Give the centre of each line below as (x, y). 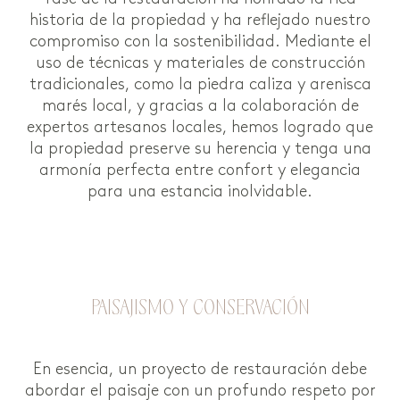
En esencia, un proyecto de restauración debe (200, 369)
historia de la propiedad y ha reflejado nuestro (200, 20)
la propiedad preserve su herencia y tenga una (200, 148)
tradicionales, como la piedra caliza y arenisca (200, 84)
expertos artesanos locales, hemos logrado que (200, 127)
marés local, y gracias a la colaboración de (200, 105)
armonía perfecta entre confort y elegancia (200, 170)
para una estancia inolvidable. (200, 191)
